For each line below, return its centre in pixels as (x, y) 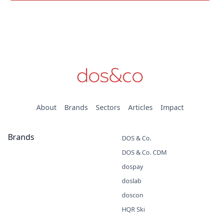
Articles (140, 108)
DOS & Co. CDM (144, 152)
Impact (172, 108)
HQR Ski (133, 209)
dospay (133, 167)
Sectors (108, 108)
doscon (133, 195)
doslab (132, 181)
